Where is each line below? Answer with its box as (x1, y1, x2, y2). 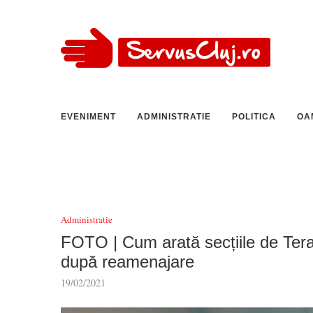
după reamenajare (61, 252, 194, 271)
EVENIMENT (61, 112, 116, 122)
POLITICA (232, 112, 276, 122)
